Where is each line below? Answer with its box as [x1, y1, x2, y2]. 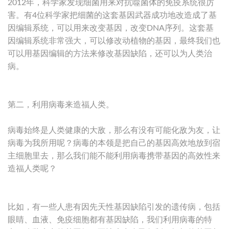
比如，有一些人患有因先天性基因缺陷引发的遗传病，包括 [8, 202, 220, 211]
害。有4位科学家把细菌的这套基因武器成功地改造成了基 [8, 11, 217, 19]
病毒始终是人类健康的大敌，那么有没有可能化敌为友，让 [8, 126, 220, 134]
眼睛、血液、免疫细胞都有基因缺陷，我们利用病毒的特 [8, 215, 212, 224]
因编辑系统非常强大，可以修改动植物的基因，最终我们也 [8, 36, 220, 45]
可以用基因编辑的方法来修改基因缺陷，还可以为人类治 [8, 49, 212, 58]
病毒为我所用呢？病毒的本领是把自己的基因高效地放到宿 [8, 139, 220, 147]
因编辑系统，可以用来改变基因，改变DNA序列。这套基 [8, 24, 214, 32]
